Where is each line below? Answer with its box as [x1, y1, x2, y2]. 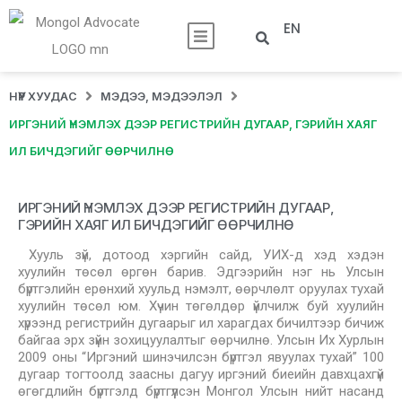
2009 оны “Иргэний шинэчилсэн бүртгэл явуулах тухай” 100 [18, 349, 384, 365]
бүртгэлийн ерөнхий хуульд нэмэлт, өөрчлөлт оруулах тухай [18, 281, 384, 297]
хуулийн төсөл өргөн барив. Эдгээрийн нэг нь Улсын [18, 264, 384, 280]
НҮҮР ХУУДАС [9, 89, 77, 103]
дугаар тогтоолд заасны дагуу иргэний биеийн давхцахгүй [18, 366, 384, 382]
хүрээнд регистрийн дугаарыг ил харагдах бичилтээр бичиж [18, 315, 384, 331]
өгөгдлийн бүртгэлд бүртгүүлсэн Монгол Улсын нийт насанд [18, 383, 384, 399]
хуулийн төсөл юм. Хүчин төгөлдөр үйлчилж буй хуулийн [18, 298, 384, 314]
